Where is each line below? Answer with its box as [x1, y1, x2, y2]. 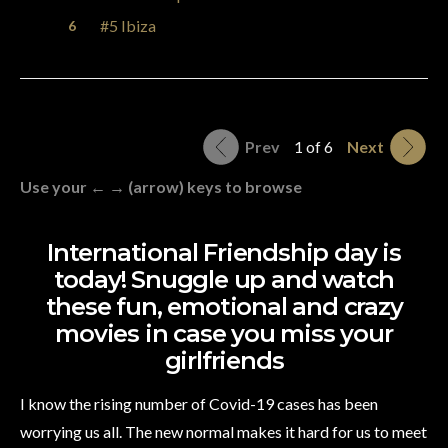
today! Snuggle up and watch [53, 265, 395, 295]
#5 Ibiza [100, 16, 156, 36]
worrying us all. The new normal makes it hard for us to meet [20, 422, 427, 442]
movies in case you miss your [55, 319, 393, 349]
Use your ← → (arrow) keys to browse [20, 177, 302, 197]
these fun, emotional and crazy [45, 292, 403, 322]
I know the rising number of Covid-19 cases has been [20, 394, 378, 414]
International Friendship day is [47, 238, 401, 268]
